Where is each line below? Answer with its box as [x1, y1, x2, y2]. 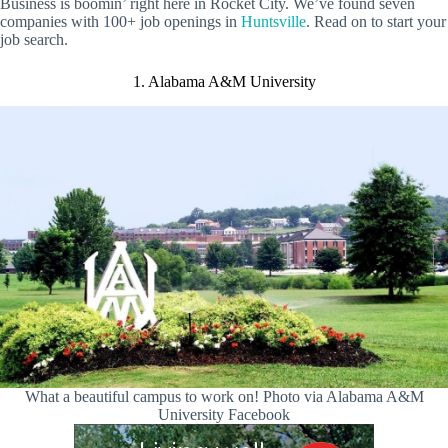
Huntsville [241, 12, 306, 30]
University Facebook [158, 405, 290, 423]
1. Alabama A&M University [132, 72, 316, 90]
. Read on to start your [306, 12, 446, 30]
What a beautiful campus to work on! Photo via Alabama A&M [24, 387, 424, 405]
